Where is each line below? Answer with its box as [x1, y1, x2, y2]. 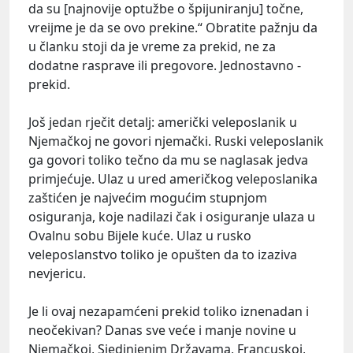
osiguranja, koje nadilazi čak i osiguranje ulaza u [28, 207, 315, 225]
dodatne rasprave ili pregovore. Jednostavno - [28, 56, 301, 74]
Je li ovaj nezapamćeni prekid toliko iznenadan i [28, 302, 309, 320]
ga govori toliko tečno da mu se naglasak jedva [28, 150, 308, 169]
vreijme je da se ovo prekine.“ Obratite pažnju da [28, 18, 318, 36]
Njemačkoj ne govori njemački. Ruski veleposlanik [28, 132, 324, 150]
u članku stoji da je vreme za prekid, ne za [28, 37, 276, 55]
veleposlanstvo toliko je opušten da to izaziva [28, 245, 297, 263]
